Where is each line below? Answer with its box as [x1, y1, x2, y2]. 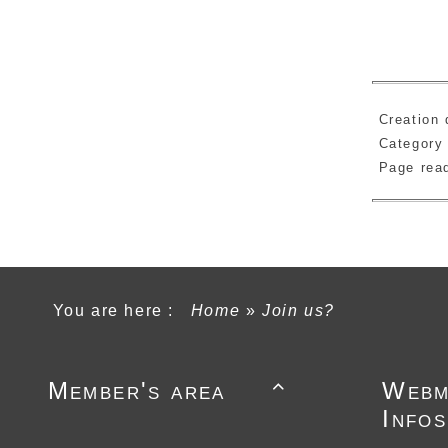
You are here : [52, 302, 186, 320]
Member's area [47, 377, 226, 405]
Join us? [261, 302, 335, 320]
